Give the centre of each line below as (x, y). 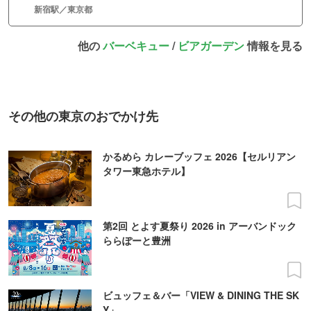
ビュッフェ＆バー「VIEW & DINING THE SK (201, 295)
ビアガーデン (211, 45)
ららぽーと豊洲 (137, 240)
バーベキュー (136, 45)
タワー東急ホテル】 (146, 170)
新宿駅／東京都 (63, 9)
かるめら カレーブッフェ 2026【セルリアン (199, 156)
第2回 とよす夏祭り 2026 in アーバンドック (200, 225)
